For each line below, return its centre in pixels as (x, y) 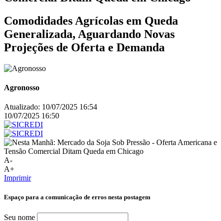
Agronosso (22, 87)
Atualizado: (22, 107)
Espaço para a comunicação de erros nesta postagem (77, 197)
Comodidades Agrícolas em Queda (91, 20)
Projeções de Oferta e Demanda (84, 47)
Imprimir (18, 178)
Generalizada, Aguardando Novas (89, 34)
